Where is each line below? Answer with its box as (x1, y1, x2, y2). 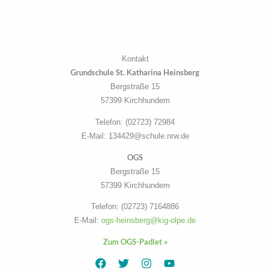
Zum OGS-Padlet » (102, 237, 168, 247)
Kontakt (121, 54, 149, 64)
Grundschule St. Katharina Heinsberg (71, 67, 199, 78)
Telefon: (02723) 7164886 (91, 202, 179, 212)
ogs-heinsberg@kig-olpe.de (101, 216, 196, 225)
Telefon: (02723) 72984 (95, 117, 175, 127)
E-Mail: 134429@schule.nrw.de (81, 131, 189, 140)
